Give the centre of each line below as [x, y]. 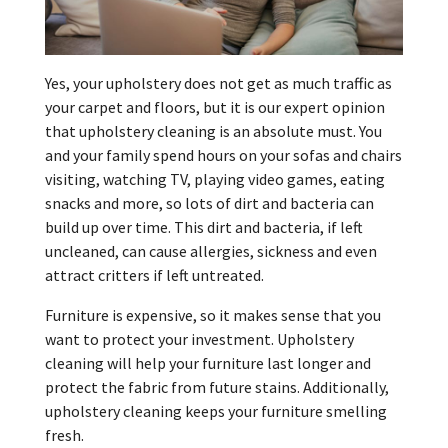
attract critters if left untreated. [154, 275]
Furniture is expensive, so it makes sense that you [212, 315]
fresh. [64, 435]
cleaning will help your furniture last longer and [207, 363]
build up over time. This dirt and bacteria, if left [203, 227]
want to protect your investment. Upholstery [199, 339]
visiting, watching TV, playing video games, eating [214, 179]
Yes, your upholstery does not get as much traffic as [218, 83]
